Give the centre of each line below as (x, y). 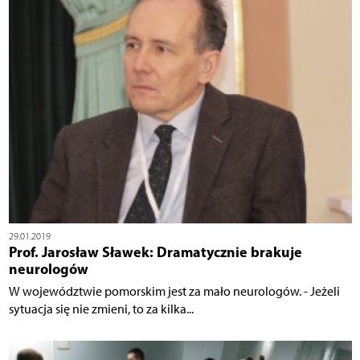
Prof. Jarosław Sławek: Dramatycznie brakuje (155, 252)
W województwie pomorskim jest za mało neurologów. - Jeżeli (174, 291)
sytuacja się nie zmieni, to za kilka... (101, 309)
